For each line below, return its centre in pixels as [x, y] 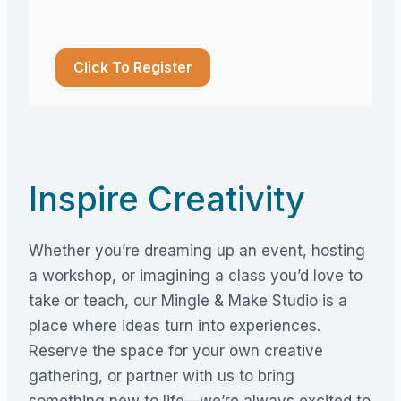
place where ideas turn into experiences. [175, 325]
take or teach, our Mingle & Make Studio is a [188, 300]
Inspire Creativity [167, 198]
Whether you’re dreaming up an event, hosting [197, 250]
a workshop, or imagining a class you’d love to [196, 275]
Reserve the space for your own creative [176, 350]
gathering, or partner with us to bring [162, 375]
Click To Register [133, 67]
